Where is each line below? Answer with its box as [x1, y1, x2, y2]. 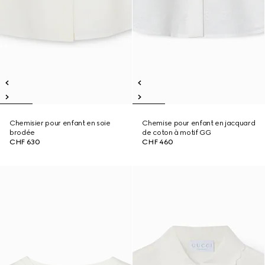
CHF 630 [9, 138, 40, 146]
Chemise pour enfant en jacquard [142, 119, 256, 127]
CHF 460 [142, 138, 173, 146]
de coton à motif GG [142, 128, 211, 137]
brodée [9, 128, 35, 137]
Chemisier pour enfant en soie [9, 119, 111, 127]
